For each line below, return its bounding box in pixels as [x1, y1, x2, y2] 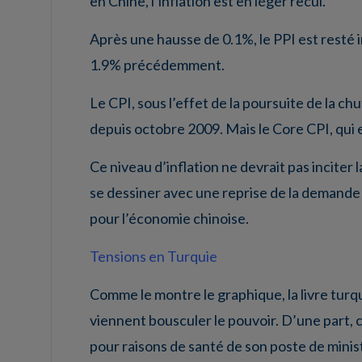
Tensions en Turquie [90, 247, 217, 266]
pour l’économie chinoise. [90, 209, 249, 228]
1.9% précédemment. [90, 56, 225, 74]
